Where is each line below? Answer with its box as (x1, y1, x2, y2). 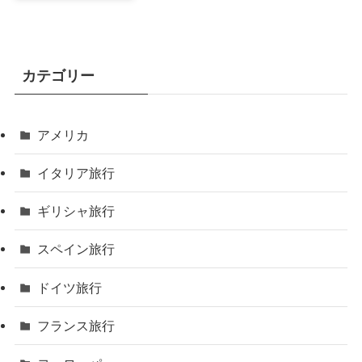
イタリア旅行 (37, 165, 116, 180)
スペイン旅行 (37, 242, 116, 257)
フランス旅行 (37, 318, 116, 333)
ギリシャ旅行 (37, 204, 116, 219)
